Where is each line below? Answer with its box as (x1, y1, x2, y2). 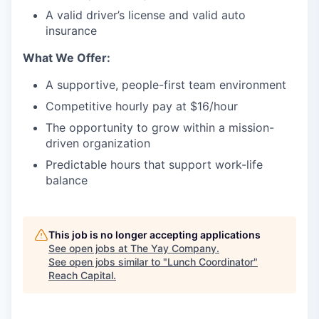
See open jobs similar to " (48, 256, 167, 268)
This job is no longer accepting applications (48, 229, 261, 241)
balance (46, 173, 88, 187)
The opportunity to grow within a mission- (46, 120, 274, 135)
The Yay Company (130, 242, 216, 254)
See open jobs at (48, 242, 130, 254)
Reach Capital (48, 269, 113, 281)
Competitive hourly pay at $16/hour (46, 99, 238, 113)
